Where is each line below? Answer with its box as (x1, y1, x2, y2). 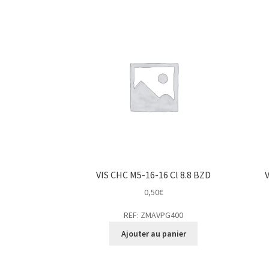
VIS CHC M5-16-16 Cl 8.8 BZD (96, 168, 211, 181)
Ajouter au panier (121, 228, 186, 240)
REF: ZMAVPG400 (124, 210, 184, 221)
